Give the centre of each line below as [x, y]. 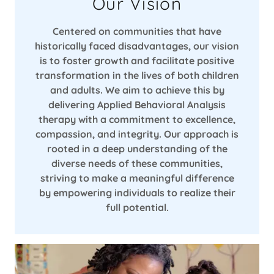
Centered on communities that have [137, 31]
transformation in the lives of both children [137, 76]
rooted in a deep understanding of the [137, 149]
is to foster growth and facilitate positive [137, 61]
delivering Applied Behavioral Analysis [137, 105]
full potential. [137, 208]
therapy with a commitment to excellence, [137, 120]
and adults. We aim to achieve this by [137, 90]
